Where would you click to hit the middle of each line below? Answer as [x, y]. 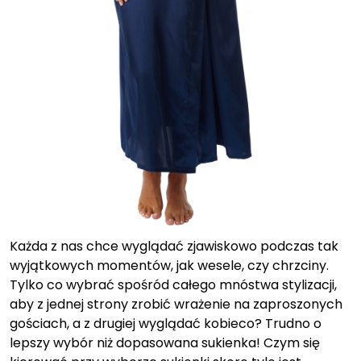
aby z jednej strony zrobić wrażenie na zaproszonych [176, 305]
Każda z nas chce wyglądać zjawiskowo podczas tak [174, 247]
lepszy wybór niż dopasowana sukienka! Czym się [165, 343]
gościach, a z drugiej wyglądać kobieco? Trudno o [166, 324]
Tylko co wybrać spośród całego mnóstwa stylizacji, [173, 285]
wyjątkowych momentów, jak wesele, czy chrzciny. [169, 266]
